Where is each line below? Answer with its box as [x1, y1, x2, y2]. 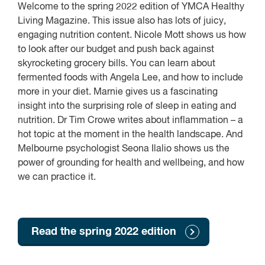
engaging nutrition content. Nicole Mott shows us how [18, 31, 246, 41]
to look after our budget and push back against [18, 45, 214, 55]
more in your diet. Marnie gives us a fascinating [18, 88, 218, 98]
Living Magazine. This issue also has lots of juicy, [18, 17, 226, 27]
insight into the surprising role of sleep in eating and [18, 102, 236, 112]
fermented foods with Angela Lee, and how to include [18, 73, 243, 83]
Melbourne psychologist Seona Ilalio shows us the [18, 144, 230, 154]
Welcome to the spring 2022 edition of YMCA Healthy [18, 2, 244, 12]
